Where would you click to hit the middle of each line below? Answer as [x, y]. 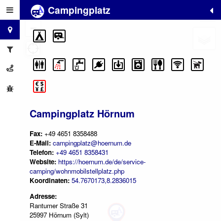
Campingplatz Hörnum [82, 113]
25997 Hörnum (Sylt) [59, 215]
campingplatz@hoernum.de [92, 143]
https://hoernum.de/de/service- [102, 161]
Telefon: [42, 152]
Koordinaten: [51, 180]
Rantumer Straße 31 [59, 206]
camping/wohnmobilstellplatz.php [77, 171]
